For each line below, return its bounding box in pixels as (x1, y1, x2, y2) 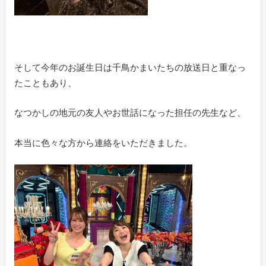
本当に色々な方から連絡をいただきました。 (14, 137, 192, 148)
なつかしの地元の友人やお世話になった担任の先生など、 (14, 107, 246, 118)
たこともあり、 (14, 77, 77, 88)
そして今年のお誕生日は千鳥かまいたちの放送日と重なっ (14, 61, 246, 72)
